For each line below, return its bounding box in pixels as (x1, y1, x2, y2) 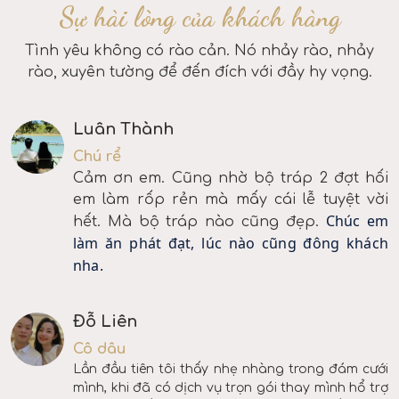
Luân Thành (73, 120, 174, 139)
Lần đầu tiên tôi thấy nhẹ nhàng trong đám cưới (73, 362, 388, 377)
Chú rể (73, 149, 121, 166)
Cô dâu (73, 341, 126, 358)
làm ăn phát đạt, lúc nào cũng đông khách (73, 233, 388, 254)
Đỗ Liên (73, 313, 137, 331)
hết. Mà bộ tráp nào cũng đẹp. (73, 214, 326, 231)
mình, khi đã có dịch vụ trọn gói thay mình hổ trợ (73, 381, 388, 395)
